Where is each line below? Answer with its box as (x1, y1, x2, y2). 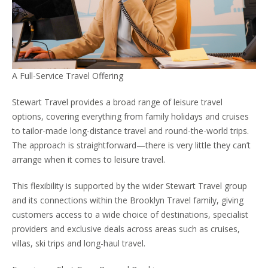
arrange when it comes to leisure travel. (12, 154, 165, 166)
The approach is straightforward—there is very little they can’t (12, 139, 251, 151)
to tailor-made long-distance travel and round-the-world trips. (12, 125, 249, 137)
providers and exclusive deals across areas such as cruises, (12, 223, 240, 235)
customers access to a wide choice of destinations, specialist (12, 209, 248, 221)
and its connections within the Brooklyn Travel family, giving (12, 194, 243, 206)
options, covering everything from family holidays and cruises (12, 111, 249, 123)
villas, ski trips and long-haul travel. (12, 237, 145, 249)
